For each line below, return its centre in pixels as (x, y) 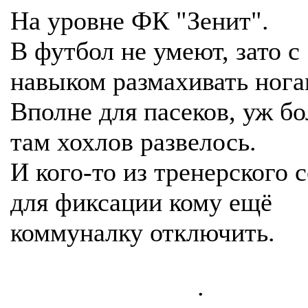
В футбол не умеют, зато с (155, 51)
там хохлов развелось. (133, 142)
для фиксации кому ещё (141, 202)
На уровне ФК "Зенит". (140, 21)
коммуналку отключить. (143, 232)
